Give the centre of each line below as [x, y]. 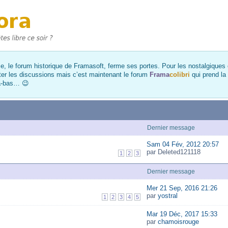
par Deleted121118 [173, 152]
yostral [167, 196]
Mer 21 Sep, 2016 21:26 [182, 188]
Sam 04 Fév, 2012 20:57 [182, 144]
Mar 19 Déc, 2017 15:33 [182, 214]
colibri [180, 75]
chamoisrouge [178, 222]
